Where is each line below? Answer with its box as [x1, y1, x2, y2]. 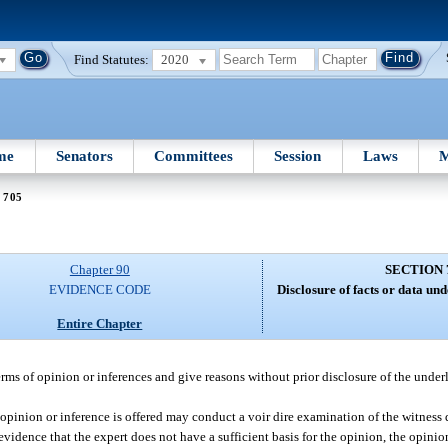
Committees [154, 147, 234, 164]
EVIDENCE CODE [48, 282, 151, 298]
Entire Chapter [57, 315, 143, 331]
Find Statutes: [74, 51, 150, 67]
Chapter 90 [69, 262, 130, 278]
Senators [55, 147, 113, 164]
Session [274, 147, 322, 164]
